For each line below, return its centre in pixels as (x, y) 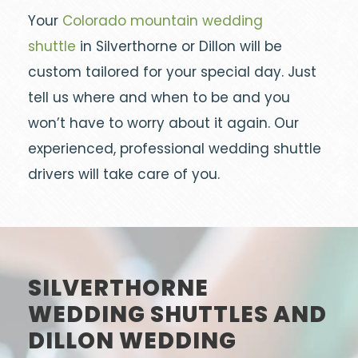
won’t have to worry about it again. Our (163, 123)
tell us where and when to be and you (159, 97)
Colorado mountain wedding (163, 21)
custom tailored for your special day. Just (172, 72)
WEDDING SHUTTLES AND (177, 314)
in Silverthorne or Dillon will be (179, 46)
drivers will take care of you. (124, 174)
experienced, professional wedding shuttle (175, 149)
